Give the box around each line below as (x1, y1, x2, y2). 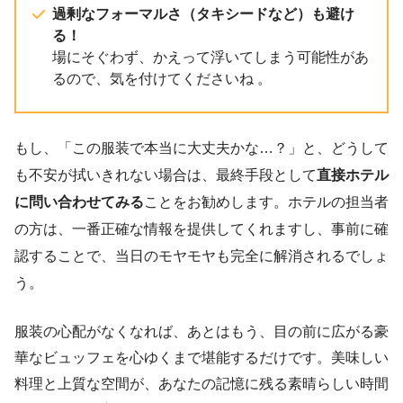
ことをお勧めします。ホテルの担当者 (144, 193, 389, 210)
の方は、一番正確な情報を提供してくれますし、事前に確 (14, 220, 389, 237)
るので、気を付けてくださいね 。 (52, 70, 272, 86)
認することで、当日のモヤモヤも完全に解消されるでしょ (14, 247, 389, 264)
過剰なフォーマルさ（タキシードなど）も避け (52, 5, 354, 22)
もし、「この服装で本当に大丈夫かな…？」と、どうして (14, 139, 389, 156)
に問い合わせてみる (14, 193, 144, 210)
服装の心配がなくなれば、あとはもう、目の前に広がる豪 (14, 323, 389, 339)
